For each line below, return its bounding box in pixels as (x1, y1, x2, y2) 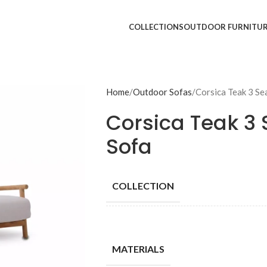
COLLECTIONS (128, 21, 184, 32)
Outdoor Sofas (132, 86, 192, 97)
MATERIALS (111, 243, 164, 254)
